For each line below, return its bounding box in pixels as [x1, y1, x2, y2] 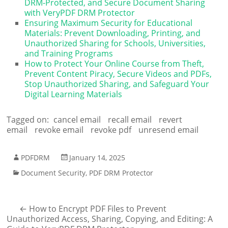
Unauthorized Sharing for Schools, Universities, [24, 37, 206, 49]
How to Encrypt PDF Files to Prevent [27, 203, 167, 214]
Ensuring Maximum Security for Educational [24, 17, 193, 28]
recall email [108, 113, 152, 125]
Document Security [21, 167, 86, 178]
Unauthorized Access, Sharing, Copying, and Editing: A [7, 213, 213, 224]
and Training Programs [24, 47, 113, 59]
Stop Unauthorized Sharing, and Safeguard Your [24, 78, 210, 90]
